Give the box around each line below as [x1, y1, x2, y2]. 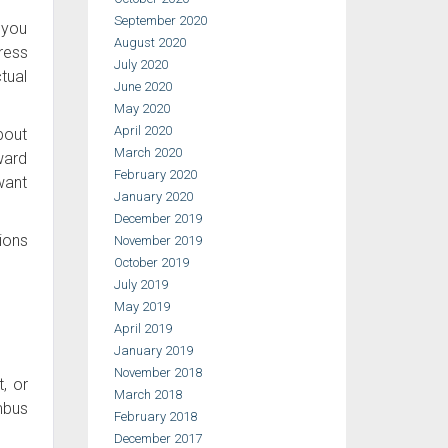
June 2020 [113, 79, 172, 94]
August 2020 [113, 35, 186, 50]
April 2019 [113, 321, 172, 336]
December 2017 [113, 431, 202, 446]
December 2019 [113, 211, 202, 226]
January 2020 [113, 189, 193, 204]
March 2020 [113, 145, 182, 160]
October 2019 [113, 255, 189, 270]
